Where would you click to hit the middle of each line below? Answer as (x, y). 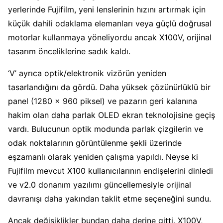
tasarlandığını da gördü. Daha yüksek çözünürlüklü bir (109, 87)
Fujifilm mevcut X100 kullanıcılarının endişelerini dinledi (111, 170)
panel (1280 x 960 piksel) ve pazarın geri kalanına (103, 101)
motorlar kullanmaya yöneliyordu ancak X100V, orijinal (110, 37)
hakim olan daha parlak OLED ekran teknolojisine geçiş (111, 115)
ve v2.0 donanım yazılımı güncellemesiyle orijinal (100, 184)
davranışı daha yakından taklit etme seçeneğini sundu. (110, 198)
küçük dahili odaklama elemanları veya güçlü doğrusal (110, 23)
